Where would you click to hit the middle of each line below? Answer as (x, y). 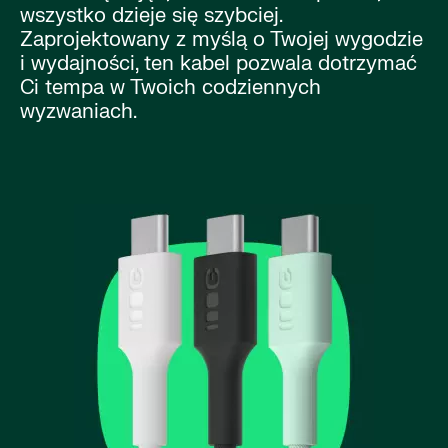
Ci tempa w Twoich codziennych (170, 87)
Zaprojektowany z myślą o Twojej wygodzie (221, 39)
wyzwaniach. (78, 111)
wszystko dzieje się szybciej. (151, 15)
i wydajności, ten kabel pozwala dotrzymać (218, 63)
